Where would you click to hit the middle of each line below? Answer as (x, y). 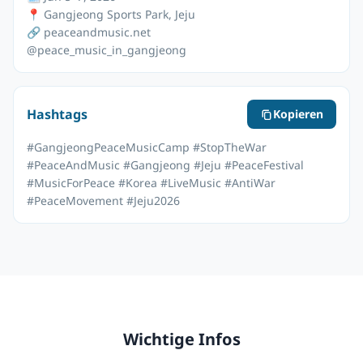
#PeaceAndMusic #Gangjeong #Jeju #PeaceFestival (165, 165)
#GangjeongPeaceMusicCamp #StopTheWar (147, 147)
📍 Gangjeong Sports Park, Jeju (111, 14)
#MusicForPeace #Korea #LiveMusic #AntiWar (151, 183)
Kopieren (298, 114)
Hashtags (57, 114)
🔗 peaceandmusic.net (89, 32)
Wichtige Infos (181, 338)
